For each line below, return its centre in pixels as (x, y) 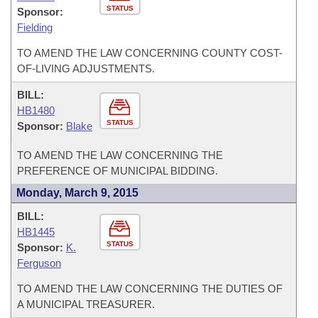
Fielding (35, 27)
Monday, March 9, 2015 (77, 193)
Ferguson (39, 263)
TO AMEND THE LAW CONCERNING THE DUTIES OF (150, 289)
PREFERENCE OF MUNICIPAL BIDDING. (117, 171)
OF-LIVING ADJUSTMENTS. (86, 68)
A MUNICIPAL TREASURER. (86, 304)
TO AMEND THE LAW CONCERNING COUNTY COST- (150, 53)
